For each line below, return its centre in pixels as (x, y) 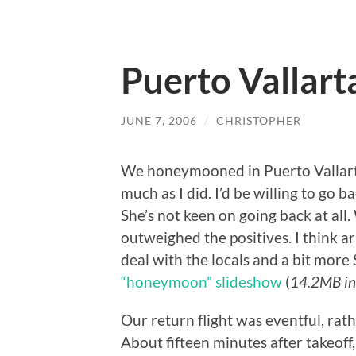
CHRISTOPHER (259, 120)
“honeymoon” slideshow (201, 281)
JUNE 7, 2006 (159, 120)
